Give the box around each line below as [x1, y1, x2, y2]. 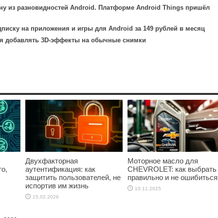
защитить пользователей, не [25, 173, 121, 182]
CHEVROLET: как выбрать [127, 164, 217, 173]
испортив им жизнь [25, 181, 89, 190]
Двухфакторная [25, 156, 78, 165]
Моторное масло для [127, 156, 198, 165]
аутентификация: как [25, 164, 95, 173]
